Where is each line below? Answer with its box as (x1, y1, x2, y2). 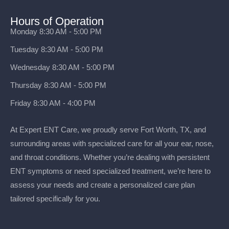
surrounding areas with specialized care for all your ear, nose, (10, 139, 214, 148)
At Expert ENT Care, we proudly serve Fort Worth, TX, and (10, 125, 206, 134)
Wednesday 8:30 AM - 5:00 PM (10, 63, 114, 72)
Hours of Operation (10, 15, 104, 28)
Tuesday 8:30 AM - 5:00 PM (10, 45, 103, 54)
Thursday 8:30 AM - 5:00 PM (10, 81, 106, 90)
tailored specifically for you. (10, 194, 100, 203)
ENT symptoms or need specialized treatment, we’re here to (10, 167, 211, 176)
